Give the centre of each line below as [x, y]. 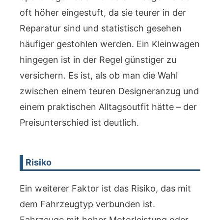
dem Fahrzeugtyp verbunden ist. [87, 204]
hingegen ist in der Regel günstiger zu [98, 60]
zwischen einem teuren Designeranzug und [109, 91]
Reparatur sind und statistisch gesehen [101, 28]
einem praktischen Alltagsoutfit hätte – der [108, 107]
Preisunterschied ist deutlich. [79, 123]
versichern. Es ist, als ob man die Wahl [99, 75]
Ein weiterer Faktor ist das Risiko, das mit [105, 188]
